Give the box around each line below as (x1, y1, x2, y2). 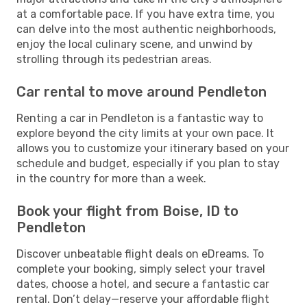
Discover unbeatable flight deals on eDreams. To (16, 247, 264, 260)
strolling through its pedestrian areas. (16, 52, 212, 66)
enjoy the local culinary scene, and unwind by (16, 37, 253, 51)
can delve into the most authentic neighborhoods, (16, 22, 276, 36)
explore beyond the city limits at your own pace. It (16, 126, 274, 140)
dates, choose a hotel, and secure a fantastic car (16, 277, 269, 291)
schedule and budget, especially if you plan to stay (16, 156, 280, 170)
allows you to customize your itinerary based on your (16, 141, 289, 155)
